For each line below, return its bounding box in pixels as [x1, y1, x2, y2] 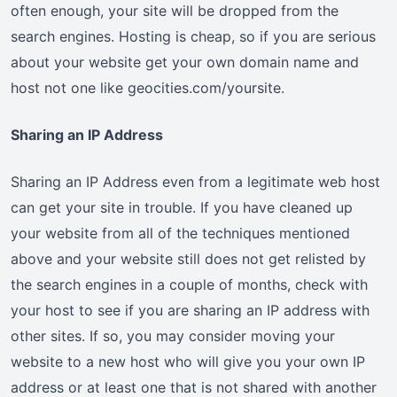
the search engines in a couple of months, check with [11, 276, 368, 294]
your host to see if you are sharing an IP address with [11, 301, 370, 320]
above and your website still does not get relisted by [11, 250, 366, 269]
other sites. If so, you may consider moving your [11, 327, 335, 346]
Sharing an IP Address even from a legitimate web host [11, 173, 380, 191]
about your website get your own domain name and [11, 53, 359, 72]
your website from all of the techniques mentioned [11, 224, 350, 243]
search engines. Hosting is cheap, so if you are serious [11, 27, 376, 46]
